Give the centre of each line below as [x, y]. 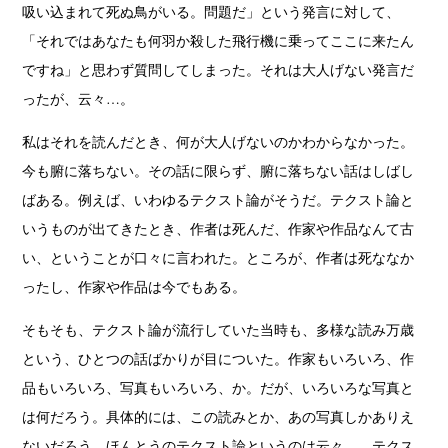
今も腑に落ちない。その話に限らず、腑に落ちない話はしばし [218, 170]
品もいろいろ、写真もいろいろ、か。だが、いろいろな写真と [218, 387]
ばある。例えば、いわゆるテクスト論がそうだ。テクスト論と [218, 199]
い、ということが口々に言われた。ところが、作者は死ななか [218, 257]
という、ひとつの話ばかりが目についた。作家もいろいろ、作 [218, 358]
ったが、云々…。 [78, 98]
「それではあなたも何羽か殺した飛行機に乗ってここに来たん [218, 40]
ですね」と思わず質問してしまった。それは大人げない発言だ [218, 69]
